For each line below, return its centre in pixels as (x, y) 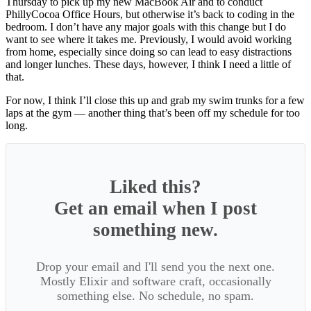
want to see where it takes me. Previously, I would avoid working (149, 39)
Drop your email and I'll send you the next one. (155, 266)
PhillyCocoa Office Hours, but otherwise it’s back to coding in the (150, 14)
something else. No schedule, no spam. (155, 295)
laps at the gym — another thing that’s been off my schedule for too (153, 112)
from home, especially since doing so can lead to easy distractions (149, 51)
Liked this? (155, 186)
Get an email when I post (155, 208)
